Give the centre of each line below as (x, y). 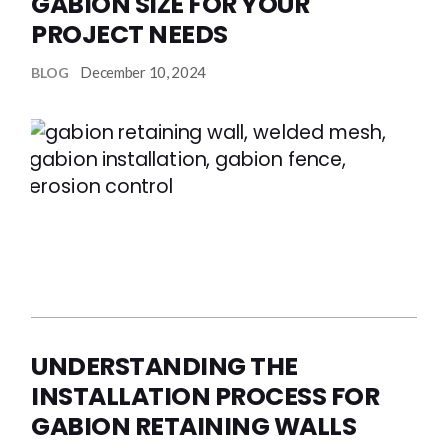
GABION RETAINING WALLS (194, 426)
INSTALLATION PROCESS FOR (205, 396)
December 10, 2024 (143, 71)
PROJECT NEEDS (129, 34)
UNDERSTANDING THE (164, 366)
